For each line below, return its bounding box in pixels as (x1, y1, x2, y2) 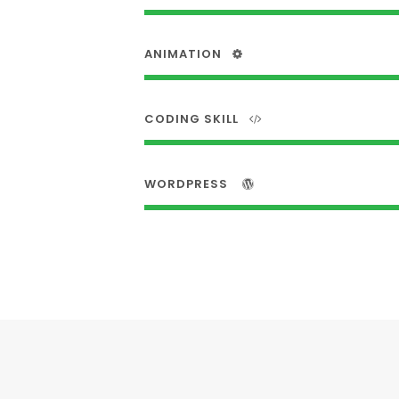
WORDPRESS (144, 175, 232, 192)
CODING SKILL (144, 110, 239, 127)
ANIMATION (144, 45, 222, 62)
